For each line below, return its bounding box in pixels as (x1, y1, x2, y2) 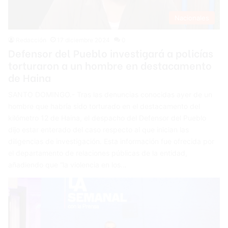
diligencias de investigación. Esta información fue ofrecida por (8, 137, 215, 146)
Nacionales (174, 14, 209, 22)
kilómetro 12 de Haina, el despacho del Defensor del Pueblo (8, 113, 207, 123)
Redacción (16, 36, 47, 44)
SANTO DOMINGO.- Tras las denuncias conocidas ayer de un (8, 90, 213, 99)
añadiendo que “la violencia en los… (8, 160, 127, 169)
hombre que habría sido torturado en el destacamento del (8, 102, 201, 111)
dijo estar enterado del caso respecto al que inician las (8, 125, 189, 134)
